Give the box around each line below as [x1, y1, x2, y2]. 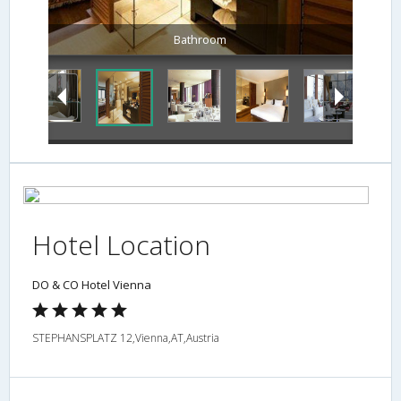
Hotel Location [32, 226, 210, 263]
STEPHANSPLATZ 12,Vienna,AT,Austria [32, 329, 219, 346]
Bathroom [174, 30, 227, 47]
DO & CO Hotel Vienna [32, 276, 151, 293]
